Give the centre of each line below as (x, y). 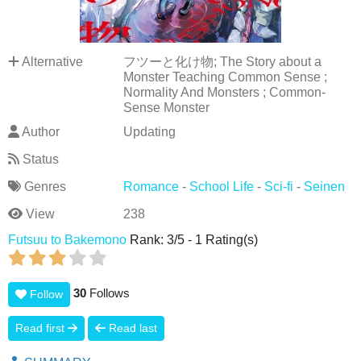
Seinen (324, 187)
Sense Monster (166, 108)
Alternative (51, 62)
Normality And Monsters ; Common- (224, 92)
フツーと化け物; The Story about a (222, 62)
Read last (131, 328)
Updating (149, 132)
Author (39, 132)
